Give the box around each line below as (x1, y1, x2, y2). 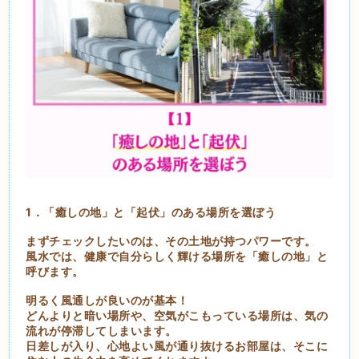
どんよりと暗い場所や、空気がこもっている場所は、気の (26, 308, 329, 322)
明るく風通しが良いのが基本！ (26, 292, 189, 307)
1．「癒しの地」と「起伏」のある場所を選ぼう (26, 204, 276, 219)
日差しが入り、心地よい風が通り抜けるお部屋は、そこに (26, 338, 329, 353)
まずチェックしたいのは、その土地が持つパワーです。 (26, 233, 317, 248)
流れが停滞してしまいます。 (26, 323, 177, 337)
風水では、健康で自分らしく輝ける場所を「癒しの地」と (26, 248, 329, 263)
